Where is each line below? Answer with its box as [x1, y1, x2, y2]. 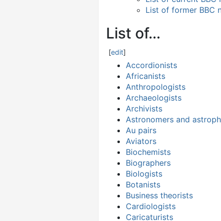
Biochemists [126, 147, 171, 157]
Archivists [126, 103, 162, 113]
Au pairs [126, 125, 156, 135]
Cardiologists [126, 201, 176, 211]
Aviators [126, 136, 156, 146]
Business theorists [126, 190, 193, 200]
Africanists [126, 71, 165, 81]
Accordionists [126, 60, 177, 70]
